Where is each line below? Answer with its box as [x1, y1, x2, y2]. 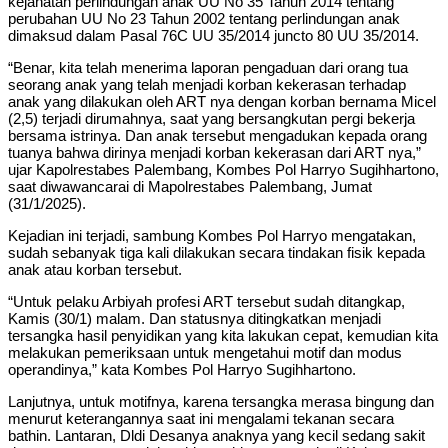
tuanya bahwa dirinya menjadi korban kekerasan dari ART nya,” [8, 143, 421, 161]
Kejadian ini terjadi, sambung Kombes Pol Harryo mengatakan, [8, 226, 416, 244]
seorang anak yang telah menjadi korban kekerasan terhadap [8, 75, 406, 93]
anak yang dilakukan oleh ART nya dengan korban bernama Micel [8, 92, 436, 110]
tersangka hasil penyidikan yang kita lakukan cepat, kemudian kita [8, 326, 438, 344]
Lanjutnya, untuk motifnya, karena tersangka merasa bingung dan [8, 392, 434, 410]
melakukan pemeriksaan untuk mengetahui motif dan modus [8, 343, 402, 361]
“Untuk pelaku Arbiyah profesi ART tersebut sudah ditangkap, [8, 292, 405, 310]
